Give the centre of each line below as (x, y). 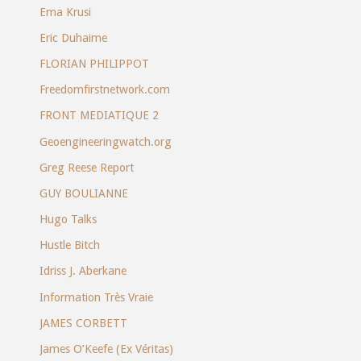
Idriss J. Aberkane (83, 271)
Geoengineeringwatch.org (105, 141)
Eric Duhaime (73, 37)
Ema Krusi (65, 12)
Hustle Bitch (69, 245)
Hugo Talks (68, 220)
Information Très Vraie (96, 297)
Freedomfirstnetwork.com (104, 90)
